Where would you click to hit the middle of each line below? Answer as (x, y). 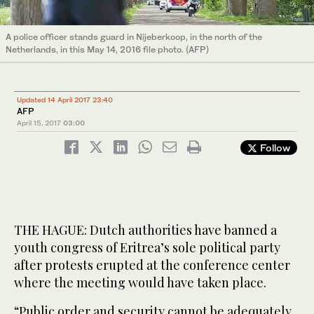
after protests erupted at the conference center (152, 265)
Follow (274, 148)
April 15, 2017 (39, 123)
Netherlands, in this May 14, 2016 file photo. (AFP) (107, 50)
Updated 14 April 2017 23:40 (65, 100)
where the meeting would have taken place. (140, 283)
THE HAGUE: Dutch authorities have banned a (145, 230)
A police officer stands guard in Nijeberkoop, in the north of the (134, 37)
